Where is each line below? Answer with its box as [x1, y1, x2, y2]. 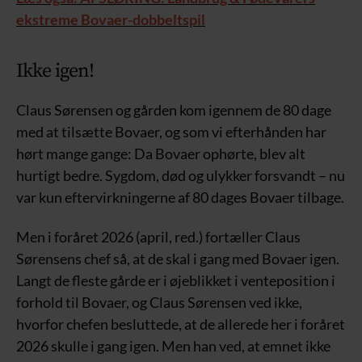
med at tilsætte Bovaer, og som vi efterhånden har [16, 122, 326, 141]
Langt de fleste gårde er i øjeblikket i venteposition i [16, 271, 335, 289]
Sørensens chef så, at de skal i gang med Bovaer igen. [16, 250, 339, 267]
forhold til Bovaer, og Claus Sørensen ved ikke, [16, 293, 302, 311]
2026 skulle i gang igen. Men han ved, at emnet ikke [16, 337, 330, 355]
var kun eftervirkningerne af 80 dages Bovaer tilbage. [16, 187, 344, 206]
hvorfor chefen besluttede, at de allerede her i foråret [16, 315, 345, 333]
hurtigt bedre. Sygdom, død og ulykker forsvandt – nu [16, 166, 345, 184]
